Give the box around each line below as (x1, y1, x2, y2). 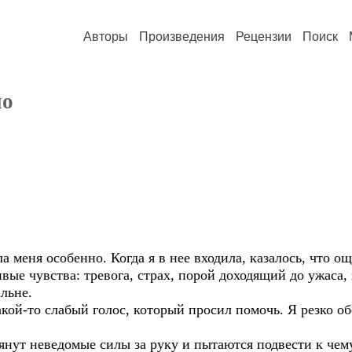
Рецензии (236, 30, 291, 43)
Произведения (139, 30, 225, 43)
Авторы (83, 30, 128, 43)
